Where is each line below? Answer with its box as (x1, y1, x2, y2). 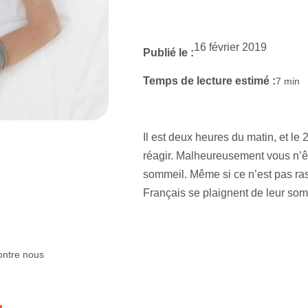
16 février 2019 (193, 41, 267, 53)
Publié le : (142, 46, 194, 58)
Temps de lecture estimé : (142, 74, 276, 87)
